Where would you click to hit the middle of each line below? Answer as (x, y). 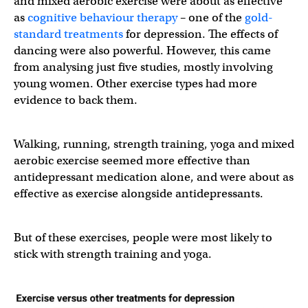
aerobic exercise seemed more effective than (132, 160)
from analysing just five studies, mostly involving (143, 67)
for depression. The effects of (200, 34)
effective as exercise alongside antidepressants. (139, 193)
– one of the (211, 17)
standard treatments (68, 34)
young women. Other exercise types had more (135, 83)
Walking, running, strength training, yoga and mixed (154, 144)
